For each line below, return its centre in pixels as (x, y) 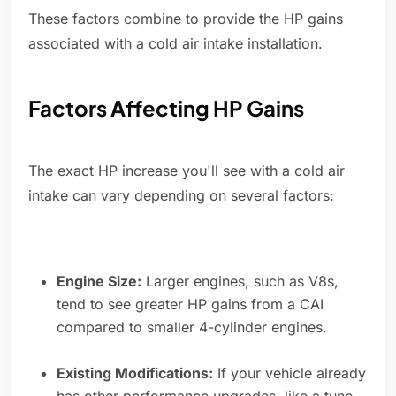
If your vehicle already (289, 373)
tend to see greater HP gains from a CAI (190, 305)
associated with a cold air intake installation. (175, 44)
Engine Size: (99, 282)
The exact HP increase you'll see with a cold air (187, 171)
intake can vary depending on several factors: (181, 196)
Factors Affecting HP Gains (166, 108)
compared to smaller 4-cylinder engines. (192, 327)
